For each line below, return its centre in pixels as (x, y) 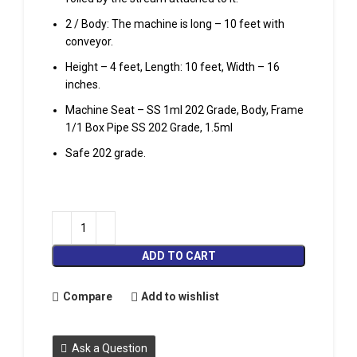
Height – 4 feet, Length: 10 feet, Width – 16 (173, 67)
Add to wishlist (180, 296)
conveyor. (89, 41)
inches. (83, 84)
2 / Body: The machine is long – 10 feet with (175, 24)
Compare (87, 296)
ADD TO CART (178, 255)
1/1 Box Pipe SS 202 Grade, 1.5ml (149, 127)
